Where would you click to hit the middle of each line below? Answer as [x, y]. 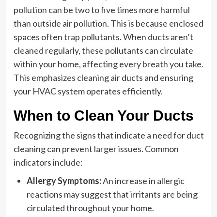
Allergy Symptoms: [64, 181]
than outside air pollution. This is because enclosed [108, 23]
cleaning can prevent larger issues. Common [96, 149]
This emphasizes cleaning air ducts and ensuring [103, 77]
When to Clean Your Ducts [103, 116]
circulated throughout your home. [90, 208]
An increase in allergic [143, 181]
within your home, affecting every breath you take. [108, 64]
